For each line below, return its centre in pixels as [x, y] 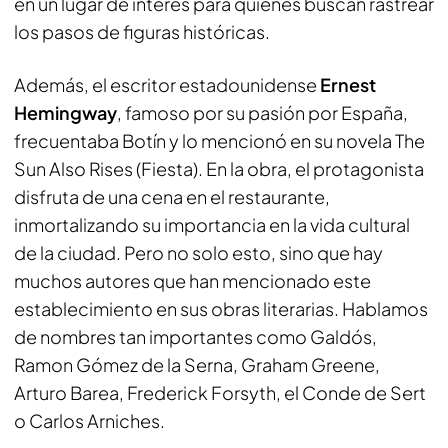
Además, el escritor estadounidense [165, 84]
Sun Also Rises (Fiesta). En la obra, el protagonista [219, 168]
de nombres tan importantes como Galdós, [195, 336]
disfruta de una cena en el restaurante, [172, 196]
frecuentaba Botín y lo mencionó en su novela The [219, 140]
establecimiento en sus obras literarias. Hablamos [221, 308]
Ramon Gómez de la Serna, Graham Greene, [197, 364]
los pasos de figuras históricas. [142, 31]
